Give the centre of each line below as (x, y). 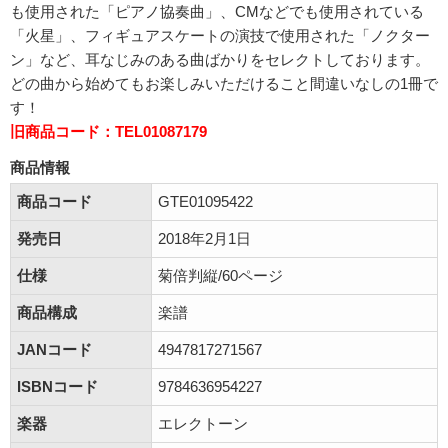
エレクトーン (203, 424)
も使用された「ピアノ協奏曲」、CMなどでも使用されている (217, 12)
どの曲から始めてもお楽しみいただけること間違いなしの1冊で (224, 84)
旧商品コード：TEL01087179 (108, 132)
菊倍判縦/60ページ (220, 276)
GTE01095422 (205, 202)
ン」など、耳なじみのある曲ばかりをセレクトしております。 (220, 60)
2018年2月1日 (204, 239)
